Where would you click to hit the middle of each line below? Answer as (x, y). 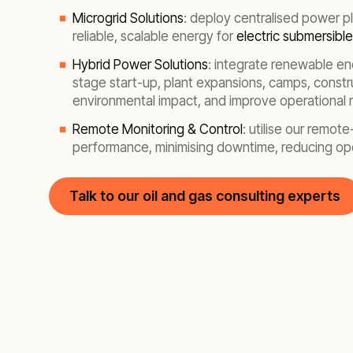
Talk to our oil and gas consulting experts (205, 196)
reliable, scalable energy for (154, 36)
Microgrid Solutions (128, 18)
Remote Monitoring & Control (158, 129)
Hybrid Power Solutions (140, 64)
